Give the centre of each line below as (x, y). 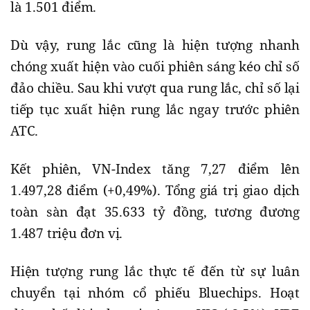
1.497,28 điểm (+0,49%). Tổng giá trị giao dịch (155, 191)
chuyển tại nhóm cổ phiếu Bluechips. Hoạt (155, 293)
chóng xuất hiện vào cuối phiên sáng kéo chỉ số (155, 67)
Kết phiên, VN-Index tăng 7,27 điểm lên (155, 169)
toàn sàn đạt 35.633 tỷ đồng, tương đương (155, 212)
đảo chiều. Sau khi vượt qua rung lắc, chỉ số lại (155, 88)
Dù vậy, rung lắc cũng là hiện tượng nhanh (155, 45)
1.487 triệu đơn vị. (67, 234)
